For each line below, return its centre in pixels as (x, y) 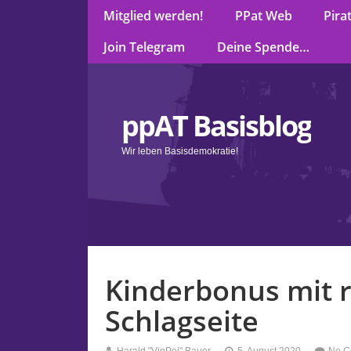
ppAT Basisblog (217, 125)
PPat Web (263, 16)
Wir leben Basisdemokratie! (180, 151)
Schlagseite (182, 321)
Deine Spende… (263, 47)
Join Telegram (145, 47)
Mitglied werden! (154, 16)
